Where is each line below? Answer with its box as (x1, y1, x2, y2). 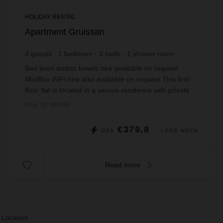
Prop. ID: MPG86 (25, 102, 70, 109)
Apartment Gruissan (25, 27, 105, 37)
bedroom (64, 50, 93, 58)
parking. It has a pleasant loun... (25, 97, 126, 105)
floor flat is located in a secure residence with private (25, 86, 190, 94)
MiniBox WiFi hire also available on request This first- (25, 75, 192, 83)
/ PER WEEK (161, 128, 198, 133)
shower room (133, 50, 174, 58)
